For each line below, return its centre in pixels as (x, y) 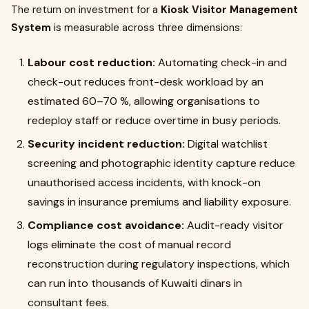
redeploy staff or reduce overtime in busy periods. (154, 120)
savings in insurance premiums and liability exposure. (159, 202)
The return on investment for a (86, 10)
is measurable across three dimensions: (147, 28)
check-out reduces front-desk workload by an (146, 82)
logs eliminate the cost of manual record (129, 245)
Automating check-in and (222, 62)
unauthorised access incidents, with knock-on (144, 182)
